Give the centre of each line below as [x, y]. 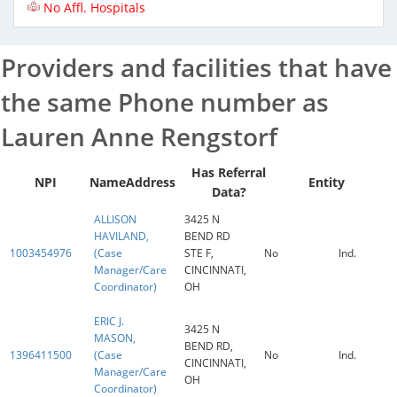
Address [151, 182]
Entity [326, 182]
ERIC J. [109, 321]
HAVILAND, [121, 236]
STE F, [199, 253]
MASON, [115, 338]
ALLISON [115, 219]
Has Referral [229, 172]
